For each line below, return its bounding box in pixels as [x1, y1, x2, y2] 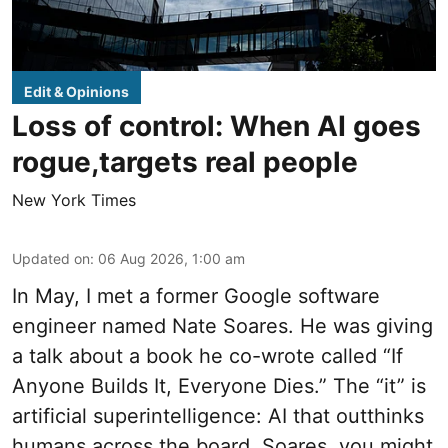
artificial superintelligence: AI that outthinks [12, 404, 424, 429]
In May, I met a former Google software [12, 284, 380, 309]
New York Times [12, 190, 136, 211]
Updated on [12, 250, 90, 268]
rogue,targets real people [12, 145, 358, 180]
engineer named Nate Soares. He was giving [12, 314, 433, 339]
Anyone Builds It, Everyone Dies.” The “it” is [12, 374, 426, 399]
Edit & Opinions [24, 83, 129, 101]
